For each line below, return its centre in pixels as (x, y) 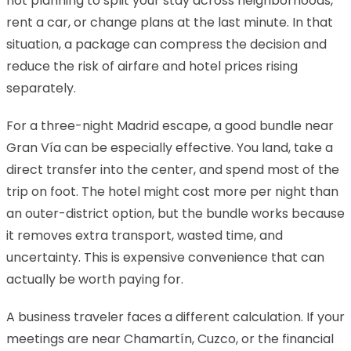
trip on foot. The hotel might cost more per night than (172, 191)
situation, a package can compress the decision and (166, 44)
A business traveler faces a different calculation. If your (175, 317)
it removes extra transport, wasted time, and (145, 235)
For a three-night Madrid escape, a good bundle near (170, 125)
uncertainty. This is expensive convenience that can (165, 257)
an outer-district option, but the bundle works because (175, 213)
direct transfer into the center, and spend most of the (173, 169)
